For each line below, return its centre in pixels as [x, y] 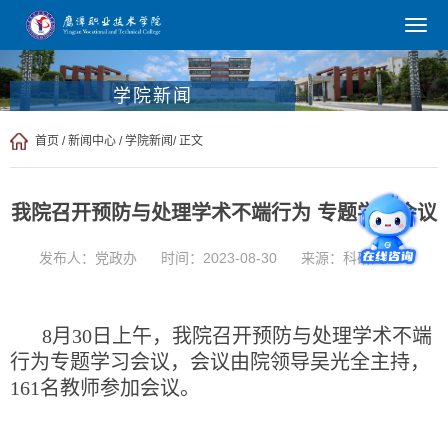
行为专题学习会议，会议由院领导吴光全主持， [220, 361]
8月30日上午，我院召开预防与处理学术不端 [237, 335]
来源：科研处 [343, 257]
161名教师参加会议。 [105, 387]
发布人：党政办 [88, 257]
